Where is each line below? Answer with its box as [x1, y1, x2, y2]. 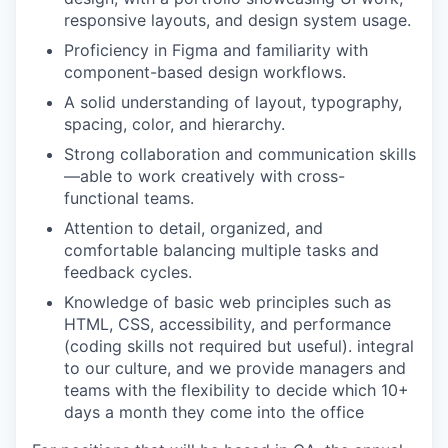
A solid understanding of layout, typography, [64, 92, 402, 112]
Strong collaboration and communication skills [64, 144, 416, 164]
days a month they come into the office [64, 402, 364, 422]
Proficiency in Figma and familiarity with [64, 40, 368, 60]
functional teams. [64, 188, 194, 208]
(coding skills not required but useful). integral [64, 336, 414, 356]
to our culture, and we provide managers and [64, 358, 406, 378]
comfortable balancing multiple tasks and [64, 240, 379, 260]
